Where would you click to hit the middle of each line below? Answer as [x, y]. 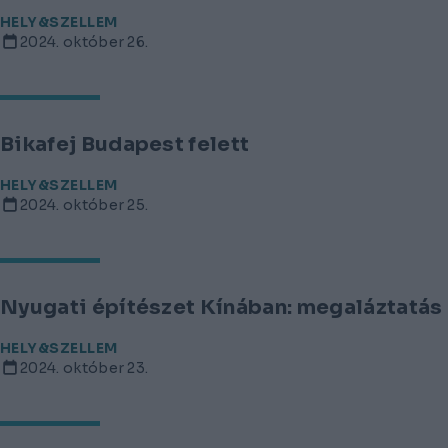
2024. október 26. [84, 41]
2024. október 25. [84, 204]
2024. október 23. [84, 367]
